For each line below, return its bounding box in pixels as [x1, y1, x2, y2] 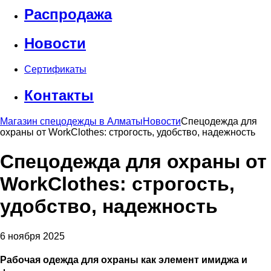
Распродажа [24, 6, 112, 23]
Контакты [24, 87, 94, 103]
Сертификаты [24, 64, 87, 75]
